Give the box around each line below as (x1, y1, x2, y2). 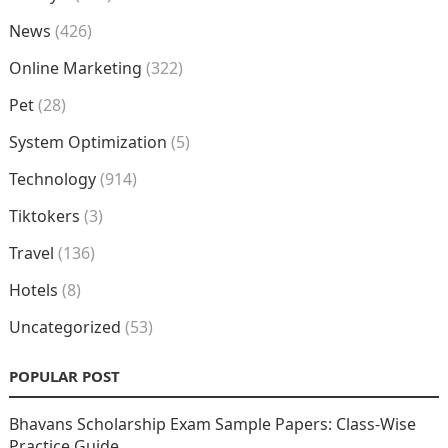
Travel (8, 241, 54, 264)
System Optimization (8, 130, 167, 153)
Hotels (8, 278, 58, 301)
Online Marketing (8, 56, 142, 79)
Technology (8, 167, 96, 190)
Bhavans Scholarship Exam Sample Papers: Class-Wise (8, 412, 416, 435)
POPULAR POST (8, 365, 120, 386)
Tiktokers (8, 204, 80, 227)
